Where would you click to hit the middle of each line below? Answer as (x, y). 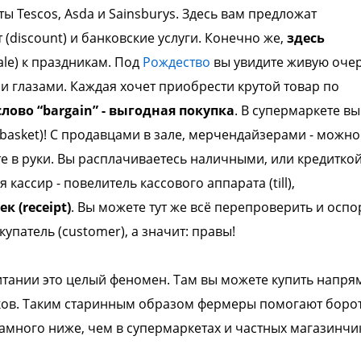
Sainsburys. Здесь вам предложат (213, 14)
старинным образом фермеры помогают (195, 304)
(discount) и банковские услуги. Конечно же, (146, 38)
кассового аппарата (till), (218, 183)
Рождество (176, 62)
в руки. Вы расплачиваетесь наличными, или (154, 159)
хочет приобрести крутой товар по (230, 86)
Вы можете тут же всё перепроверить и (202, 207)
